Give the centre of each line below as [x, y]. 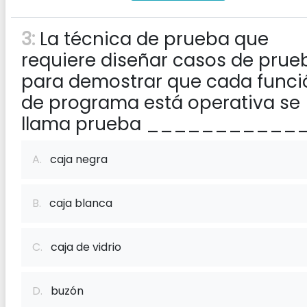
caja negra [75, 159]
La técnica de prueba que [152, 39]
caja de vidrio [82, 247]
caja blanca [77, 203]
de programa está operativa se [161, 103]
